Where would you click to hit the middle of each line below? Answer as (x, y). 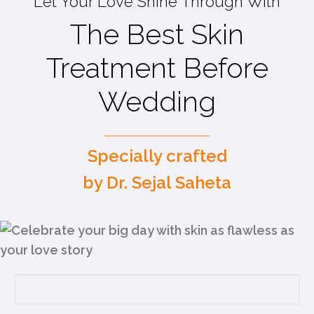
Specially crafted (157, 156)
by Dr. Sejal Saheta (157, 183)
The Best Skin (157, 34)
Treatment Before (157, 68)
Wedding (157, 102)
